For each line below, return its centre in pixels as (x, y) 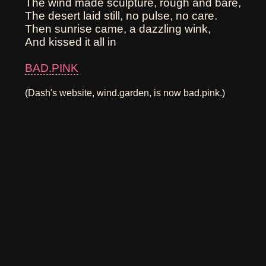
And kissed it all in (71, 42)
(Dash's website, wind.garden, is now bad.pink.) (125, 93)
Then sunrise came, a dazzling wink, (118, 29)
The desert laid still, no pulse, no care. (121, 16)
